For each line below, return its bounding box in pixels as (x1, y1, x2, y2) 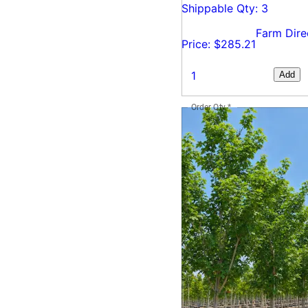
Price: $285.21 (181, 37, 256, 52)
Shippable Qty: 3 (181, 1, 268, 16)
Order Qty (191, 102, 226, 113)
